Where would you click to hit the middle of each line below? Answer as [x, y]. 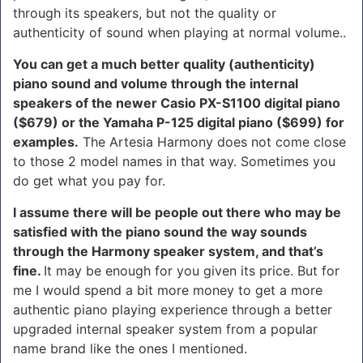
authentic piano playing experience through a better [173, 309]
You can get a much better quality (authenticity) [164, 64]
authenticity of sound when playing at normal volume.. [181, 32]
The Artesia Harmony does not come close [212, 141]
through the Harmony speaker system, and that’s [168, 251]
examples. [46, 141]
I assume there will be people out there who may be [177, 212]
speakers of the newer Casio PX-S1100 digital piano [177, 102]
